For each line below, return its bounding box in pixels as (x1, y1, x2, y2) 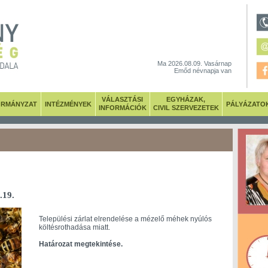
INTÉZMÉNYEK (44, 100, 92, 108)
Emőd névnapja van (173, 67, 232, 74)
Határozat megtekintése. (38, 240, 123, 248)
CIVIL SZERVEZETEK (153, 104, 219, 111)
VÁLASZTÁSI (102, 96, 143, 103)
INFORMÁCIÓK (98, 104, 147, 111)
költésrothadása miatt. (38, 223, 110, 232)
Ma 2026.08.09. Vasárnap (157, 60, 232, 67)
